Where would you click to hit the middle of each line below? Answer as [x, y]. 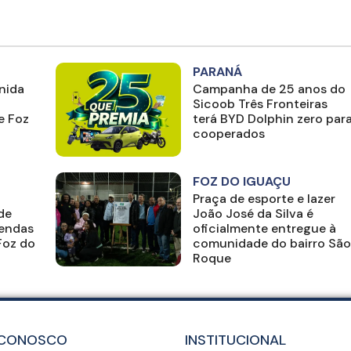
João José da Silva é [253, 214]
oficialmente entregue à [264, 229]
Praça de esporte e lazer [264, 199]
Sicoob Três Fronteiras [260, 104]
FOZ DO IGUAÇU [241, 182]
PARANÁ [217, 72]
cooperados [228, 134]
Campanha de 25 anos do [269, 89]
